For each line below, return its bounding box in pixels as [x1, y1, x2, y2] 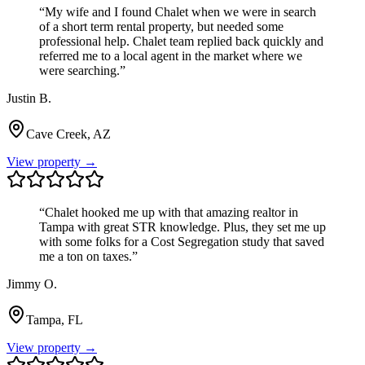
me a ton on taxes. [39, 248, 132, 263]
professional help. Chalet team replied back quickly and [39, 33, 323, 48]
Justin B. [7, 90, 51, 105]
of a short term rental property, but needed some [39, 19, 284, 33]
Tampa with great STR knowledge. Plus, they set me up [39, 219, 326, 234]
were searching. [39, 63, 120, 77]
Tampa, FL [26, 312, 83, 327]
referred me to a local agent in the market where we [39, 48, 302, 63]
